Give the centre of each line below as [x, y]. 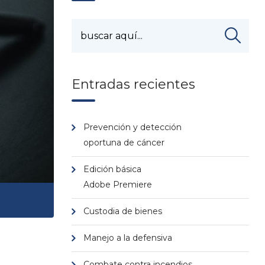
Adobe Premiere [118, 185]
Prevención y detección [132, 127]
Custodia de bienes [123, 211]
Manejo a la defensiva [128, 238]
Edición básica [112, 169]
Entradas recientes [133, 84]
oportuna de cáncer [124, 143]
